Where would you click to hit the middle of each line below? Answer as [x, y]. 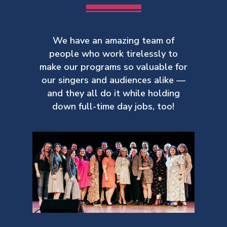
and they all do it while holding [113, 93]
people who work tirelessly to [113, 54]
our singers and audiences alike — [113, 80]
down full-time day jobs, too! [113, 106]
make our [60, 67]
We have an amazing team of [113, 41]
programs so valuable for [134, 67]
